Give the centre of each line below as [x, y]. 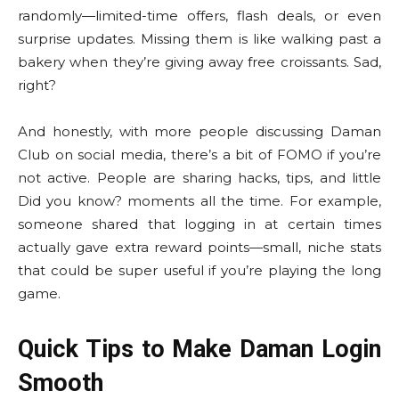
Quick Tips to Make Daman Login [199, 349]
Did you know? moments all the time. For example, [199, 201]
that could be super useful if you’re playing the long [199, 270]
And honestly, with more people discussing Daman [199, 131]
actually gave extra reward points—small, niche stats [199, 247]
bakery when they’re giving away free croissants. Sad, [199, 62]
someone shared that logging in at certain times [199, 224]
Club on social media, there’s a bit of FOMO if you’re [199, 155]
